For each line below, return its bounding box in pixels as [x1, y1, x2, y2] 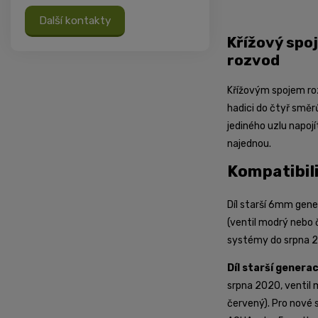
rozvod [227, 51, 280, 70]
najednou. [227, 137, 271, 150]
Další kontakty [39, 14, 111, 28]
